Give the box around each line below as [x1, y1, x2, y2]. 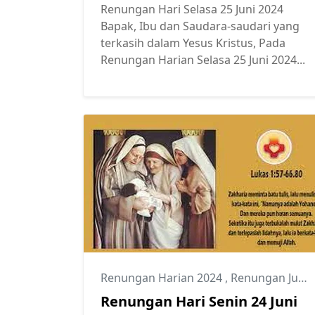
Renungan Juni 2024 [231, 270, 298, 286]
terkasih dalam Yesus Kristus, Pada [101, 34, 285, 51]
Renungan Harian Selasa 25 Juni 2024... [101, 51, 305, 67]
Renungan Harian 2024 [101, 270, 225, 286]
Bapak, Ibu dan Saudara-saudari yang [101, 18, 300, 34]
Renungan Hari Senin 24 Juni [101, 292, 297, 311]
